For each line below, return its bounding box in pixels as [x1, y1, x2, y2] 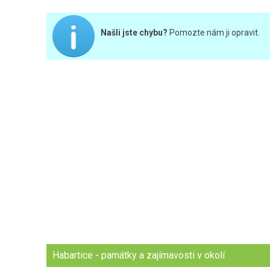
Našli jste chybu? [101, 28, 168, 37]
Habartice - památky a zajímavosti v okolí [52, 250, 225, 261]
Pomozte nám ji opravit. [168, 28, 260, 37]
